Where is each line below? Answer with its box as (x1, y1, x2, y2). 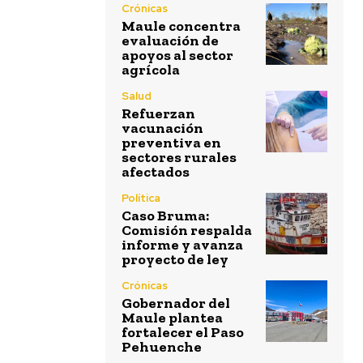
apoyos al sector (122, 46, 233, 64)
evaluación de (122, 32, 219, 49)
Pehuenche (122, 338, 202, 356)
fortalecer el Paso (122, 323, 244, 341)
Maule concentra (122, 17, 241, 35)
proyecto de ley (122, 250, 228, 268)
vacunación (122, 119, 203, 137)
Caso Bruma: (122, 207, 209, 224)
